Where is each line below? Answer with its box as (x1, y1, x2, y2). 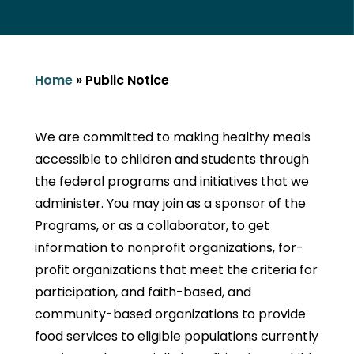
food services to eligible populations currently (35, 327, 318, 345)
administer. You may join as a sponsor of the (35, 194, 306, 213)
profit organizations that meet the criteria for (35, 261, 318, 279)
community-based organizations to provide (35, 305, 306, 323)
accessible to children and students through (35, 150, 309, 168)
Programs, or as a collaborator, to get (35, 217, 269, 235)
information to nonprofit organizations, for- (35, 239, 303, 257)
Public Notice (85, 71, 169, 89)
